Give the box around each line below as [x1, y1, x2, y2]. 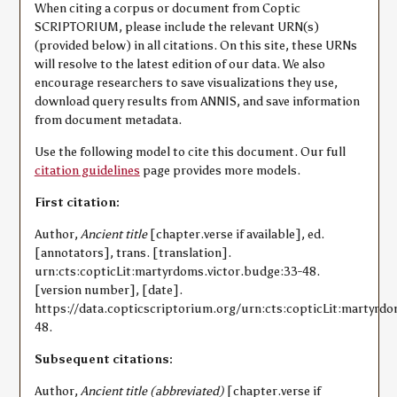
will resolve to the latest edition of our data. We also [34, 57, 325, 72]
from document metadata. [34, 113, 182, 128]
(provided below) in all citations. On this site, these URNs [34, 38, 357, 53]
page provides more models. [139, 163, 300, 178]
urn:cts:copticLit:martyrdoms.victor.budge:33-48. [34, 264, 320, 279]
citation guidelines [34, 163, 140, 178]
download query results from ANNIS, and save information [34, 94, 360, 109]
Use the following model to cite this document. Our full [34, 144, 346, 160]
